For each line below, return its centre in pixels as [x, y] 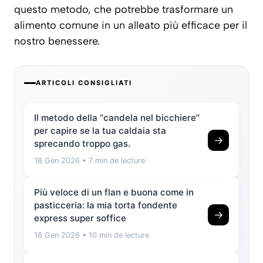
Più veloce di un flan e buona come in [114, 193]
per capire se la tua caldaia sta [100, 131]
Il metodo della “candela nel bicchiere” [117, 118]
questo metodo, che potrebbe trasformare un [124, 10]
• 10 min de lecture [114, 235]
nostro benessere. [57, 41]
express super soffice [80, 218]
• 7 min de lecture [112, 161]
